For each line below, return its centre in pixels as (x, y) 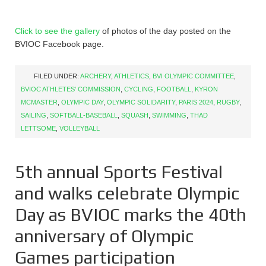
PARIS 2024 (196, 102)
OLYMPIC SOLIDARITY (141, 102)
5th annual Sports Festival (119, 172)
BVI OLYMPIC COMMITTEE (193, 76)
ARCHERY (96, 76)
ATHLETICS (132, 76)
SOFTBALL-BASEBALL (84, 115)
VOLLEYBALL (80, 128)
